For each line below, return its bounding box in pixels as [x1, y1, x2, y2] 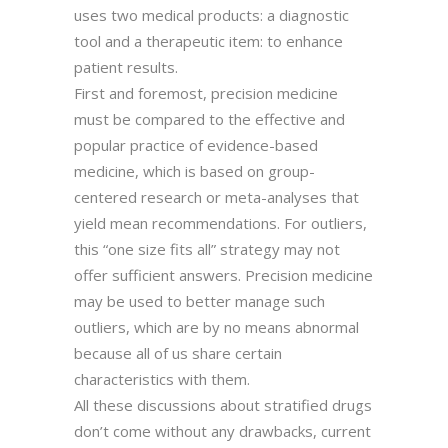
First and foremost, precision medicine [74, 82, 338, 103]
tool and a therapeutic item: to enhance [74, 30, 343, 51]
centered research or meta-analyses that [74, 186, 359, 207]
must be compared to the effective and [74, 108, 345, 129]
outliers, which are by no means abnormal [74, 316, 359, 337]
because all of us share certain [74, 342, 282, 363]
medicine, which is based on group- [74, 160, 315, 181]
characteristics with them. [74, 368, 250, 389]
